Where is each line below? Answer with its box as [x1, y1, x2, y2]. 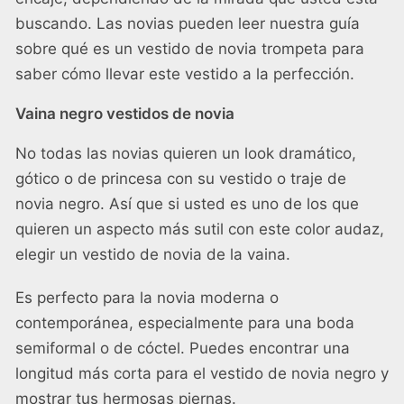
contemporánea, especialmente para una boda [15, 314, 354, 333]
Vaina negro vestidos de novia [15, 105, 234, 124]
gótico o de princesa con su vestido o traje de [15, 170, 346, 188]
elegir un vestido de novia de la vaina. [15, 245, 290, 264]
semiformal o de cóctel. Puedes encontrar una [15, 339, 350, 358]
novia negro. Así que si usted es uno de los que [15, 195, 359, 214]
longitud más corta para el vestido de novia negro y [15, 364, 389, 383]
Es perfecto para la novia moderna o [15, 289, 279, 308]
